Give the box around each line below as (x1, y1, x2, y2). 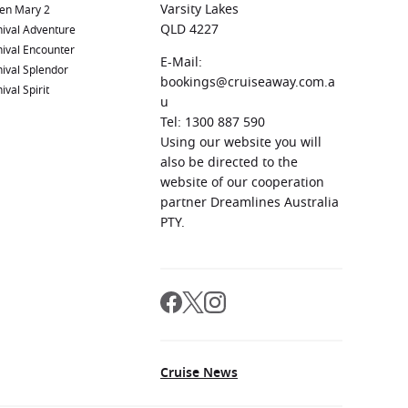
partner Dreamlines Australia (160, 193, 339, 212)
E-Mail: (160, 53, 202, 72)
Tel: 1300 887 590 (160, 113, 265, 132)
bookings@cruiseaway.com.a (160, 73, 335, 92)
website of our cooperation (160, 173, 324, 192)
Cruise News (160, 363, 238, 382)
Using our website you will (160, 133, 321, 152)
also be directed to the (160, 153, 298, 172)
